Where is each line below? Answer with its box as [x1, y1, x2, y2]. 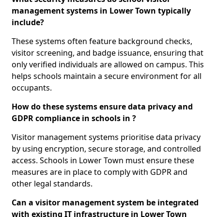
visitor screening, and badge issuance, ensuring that [12, 47, 203, 59]
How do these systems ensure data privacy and [12, 101, 193, 112]
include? [12, 17, 44, 28]
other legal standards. [12, 178, 93, 189]
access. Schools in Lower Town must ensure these [12, 155, 194, 166]
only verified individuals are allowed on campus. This [12, 59, 204, 70]
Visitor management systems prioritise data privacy [12, 132, 201, 143]
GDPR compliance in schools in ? [12, 113, 136, 124]
